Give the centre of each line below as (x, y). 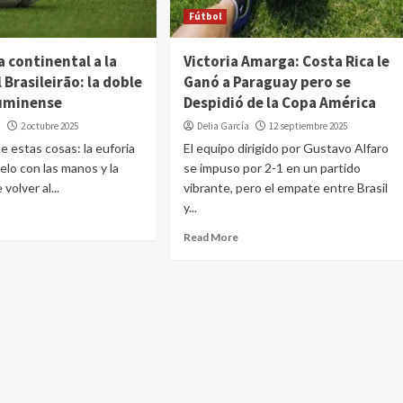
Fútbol (205, 16)
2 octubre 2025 (50, 126)
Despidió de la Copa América (279, 103)
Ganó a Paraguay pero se (267, 82)
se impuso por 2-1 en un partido (272, 168)
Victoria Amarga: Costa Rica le (286, 61)
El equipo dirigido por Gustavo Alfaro (286, 148)
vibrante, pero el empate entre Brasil (285, 188)
